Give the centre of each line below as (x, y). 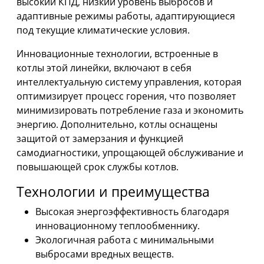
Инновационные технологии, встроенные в (117, 54)
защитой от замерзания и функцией (100, 138)
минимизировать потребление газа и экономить (130, 110)
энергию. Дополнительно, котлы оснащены (117, 124)
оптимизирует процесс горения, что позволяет (126, 96)
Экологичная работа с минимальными (125, 240)
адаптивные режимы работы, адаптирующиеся (126, 16)
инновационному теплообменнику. (118, 226)
